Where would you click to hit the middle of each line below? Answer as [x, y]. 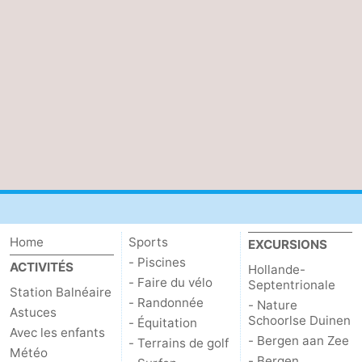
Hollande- [276, 270]
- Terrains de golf [179, 343]
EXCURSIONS [287, 245]
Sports [149, 242]
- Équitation [163, 323]
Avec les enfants [57, 333]
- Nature [272, 305]
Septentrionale [291, 285]
